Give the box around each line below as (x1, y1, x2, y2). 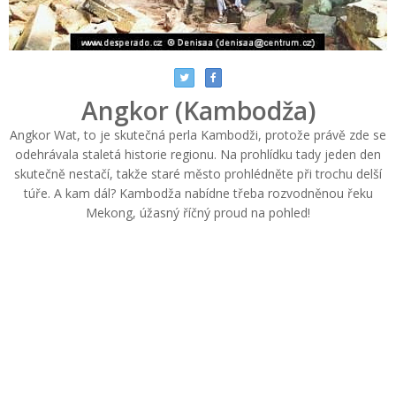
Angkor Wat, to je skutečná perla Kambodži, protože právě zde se (10, 126, 386, 144)
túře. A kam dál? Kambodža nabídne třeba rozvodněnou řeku (23, 185, 373, 202)
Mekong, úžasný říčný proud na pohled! (86, 204, 310, 222)
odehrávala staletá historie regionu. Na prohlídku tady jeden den (15, 146, 381, 164)
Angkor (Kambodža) (80, 94, 316, 128)
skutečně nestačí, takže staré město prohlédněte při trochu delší (14, 165, 382, 183)
